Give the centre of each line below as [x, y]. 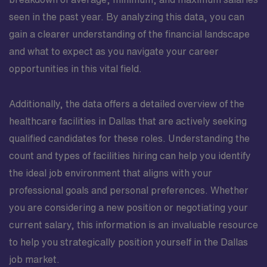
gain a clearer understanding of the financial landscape [129, 34]
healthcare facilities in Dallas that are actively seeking [128, 121]
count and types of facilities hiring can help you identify [130, 156]
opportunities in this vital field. [75, 69]
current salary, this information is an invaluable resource [133, 225]
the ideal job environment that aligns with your [111, 173]
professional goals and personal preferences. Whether [129, 190]
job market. [34, 259]
